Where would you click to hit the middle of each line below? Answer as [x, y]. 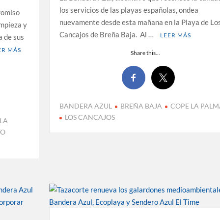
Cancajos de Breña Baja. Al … [107, 34]
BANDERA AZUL [85, 106]
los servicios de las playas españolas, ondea [129, 10]
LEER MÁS [175, 35]
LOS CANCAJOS [90, 117]
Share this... [146, 53]
